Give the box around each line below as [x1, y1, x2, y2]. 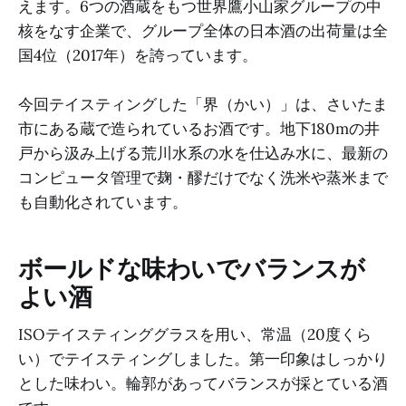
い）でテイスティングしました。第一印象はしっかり [18, 349, 388, 370]
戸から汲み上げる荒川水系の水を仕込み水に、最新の [18, 143, 388, 164]
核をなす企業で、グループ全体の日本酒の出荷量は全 [18, 21, 388, 42]
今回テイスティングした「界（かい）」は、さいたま [18, 94, 388, 115]
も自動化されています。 [18, 192, 188, 213]
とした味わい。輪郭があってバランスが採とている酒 [18, 373, 388, 394]
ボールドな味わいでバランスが [18, 253, 365, 284]
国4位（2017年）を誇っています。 [18, 45, 257, 66]
